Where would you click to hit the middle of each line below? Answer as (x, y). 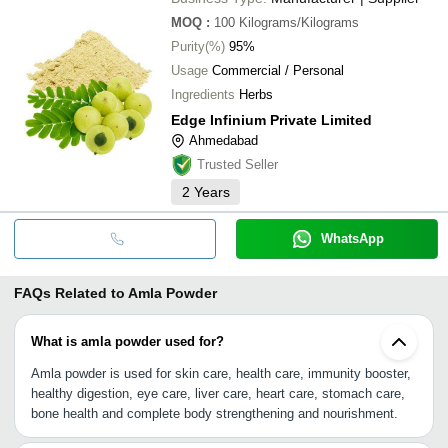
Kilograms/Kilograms (299, 22)
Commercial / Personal (278, 70)
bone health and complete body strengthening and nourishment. (214, 413)
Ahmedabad (223, 140)
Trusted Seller (237, 164)
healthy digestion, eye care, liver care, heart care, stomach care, (218, 393)
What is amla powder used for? (127, 341)
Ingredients (203, 94)
